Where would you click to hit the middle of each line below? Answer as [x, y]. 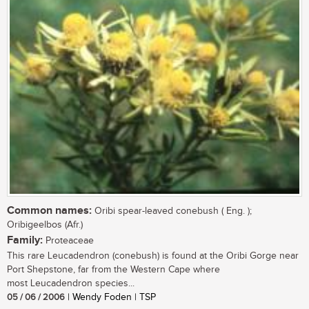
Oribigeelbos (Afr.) [45, 225]
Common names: [49, 211]
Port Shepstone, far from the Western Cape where [113, 270]
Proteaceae [68, 241]
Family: [25, 241]
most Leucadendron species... [71, 284]
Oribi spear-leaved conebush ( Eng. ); [172, 211]
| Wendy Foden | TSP [110, 298]
